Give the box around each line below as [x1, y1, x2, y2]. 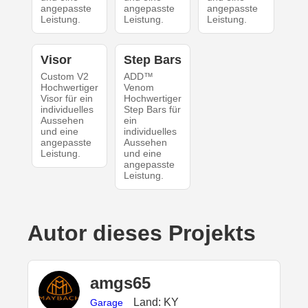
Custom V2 [40, 70, 89, 82]
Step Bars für [123, 103, 181, 115]
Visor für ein [40, 92, 93, 104]
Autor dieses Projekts [27, 220, 256, 245]
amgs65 [90, 274, 151, 293]
